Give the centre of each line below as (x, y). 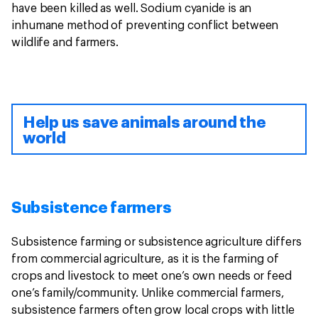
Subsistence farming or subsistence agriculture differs (157, 242)
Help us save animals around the (144, 123)
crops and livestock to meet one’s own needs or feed (152, 276)
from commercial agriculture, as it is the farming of (145, 259)
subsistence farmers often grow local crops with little (153, 311)
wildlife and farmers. (66, 43)
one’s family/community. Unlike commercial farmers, (148, 294)
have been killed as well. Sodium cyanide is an (132, 9)
